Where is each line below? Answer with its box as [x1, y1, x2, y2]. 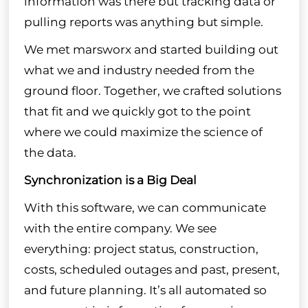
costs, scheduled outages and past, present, [23, 262, 280, 276]
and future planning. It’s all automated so [23, 283, 267, 297]
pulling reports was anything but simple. [23, 14, 263, 29]
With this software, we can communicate [23, 200, 266, 214]
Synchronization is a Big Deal [23, 173, 197, 187]
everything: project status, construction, [23, 241, 258, 256]
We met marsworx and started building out [23, 42, 278, 56]
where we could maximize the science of [23, 124, 263, 139]
